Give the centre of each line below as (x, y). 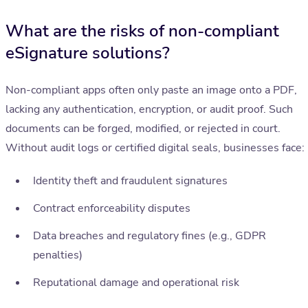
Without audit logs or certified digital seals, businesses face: (155, 148)
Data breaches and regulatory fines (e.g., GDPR (150, 236)
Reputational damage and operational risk (136, 283)
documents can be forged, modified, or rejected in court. (143, 129)
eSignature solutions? (88, 53)
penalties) (58, 255)
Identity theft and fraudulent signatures (130, 181)
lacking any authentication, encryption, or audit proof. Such (149, 110)
